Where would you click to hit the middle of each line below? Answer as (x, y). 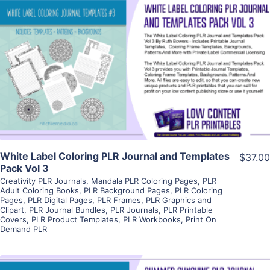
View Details (135, 49)
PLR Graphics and (179, 200)
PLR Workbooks (152, 219)
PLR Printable (188, 209)
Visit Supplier (135, 83)
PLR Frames (119, 200)
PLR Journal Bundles (67, 209)
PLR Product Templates (75, 219)
